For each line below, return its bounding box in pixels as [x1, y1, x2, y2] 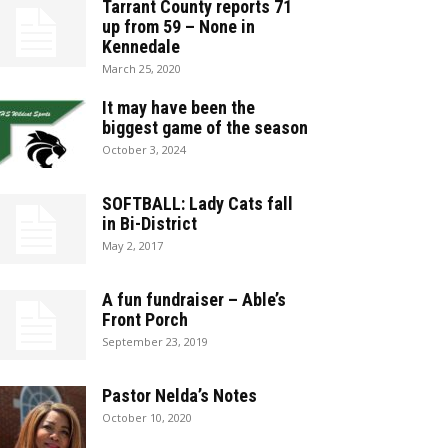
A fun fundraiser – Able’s [102, 289, 286, 310]
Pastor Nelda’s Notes [102, 385, 257, 406]
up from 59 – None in [102, 16, 255, 37]
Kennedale [102, 36, 180, 57]
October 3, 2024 [102, 142, 186, 157]
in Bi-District [102, 213, 197, 234]
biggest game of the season [102, 117, 308, 138]
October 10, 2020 [102, 410, 192, 425]
